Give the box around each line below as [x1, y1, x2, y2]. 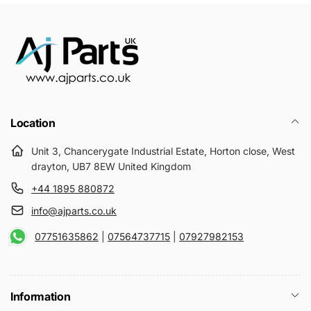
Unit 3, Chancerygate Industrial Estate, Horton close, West [31, 145, 295, 158]
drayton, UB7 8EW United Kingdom [31, 160, 191, 173]
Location [10, 116, 56, 131]
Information [10, 289, 71, 304]
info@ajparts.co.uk [31, 205, 117, 217]
